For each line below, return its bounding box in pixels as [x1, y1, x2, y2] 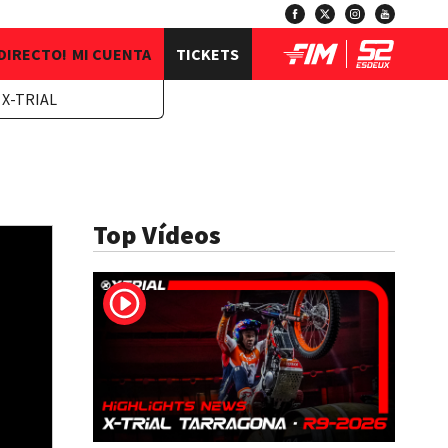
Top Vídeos [93, 218, 221, 251]
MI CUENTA [71, 44, 151, 64]
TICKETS [176, 44, 239, 64]
